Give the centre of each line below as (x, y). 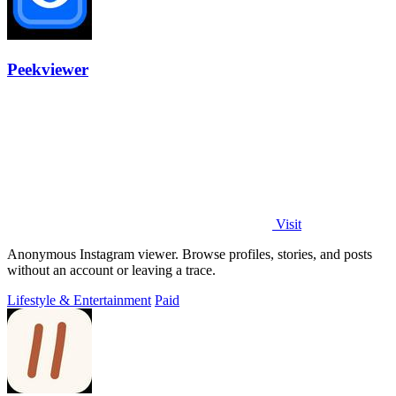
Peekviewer (48, 69)
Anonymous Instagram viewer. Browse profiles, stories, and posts (190, 254)
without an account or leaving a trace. (111, 270)
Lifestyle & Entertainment (79, 300)
